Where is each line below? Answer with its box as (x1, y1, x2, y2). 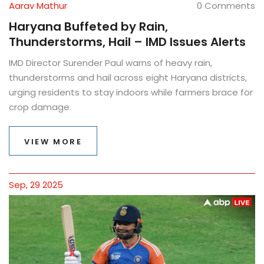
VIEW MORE (24, 136, 82, 148)
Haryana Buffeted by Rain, (9, 18, 168, 35)
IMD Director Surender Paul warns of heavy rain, (9, 57, 212, 70)
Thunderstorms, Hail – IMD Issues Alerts (9, 34, 246, 51)
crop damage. (9, 101, 71, 114)
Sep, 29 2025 (9, 179, 63, 192)
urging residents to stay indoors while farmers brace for (9, 86, 253, 99)
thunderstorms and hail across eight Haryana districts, (9, 71, 247, 84)
